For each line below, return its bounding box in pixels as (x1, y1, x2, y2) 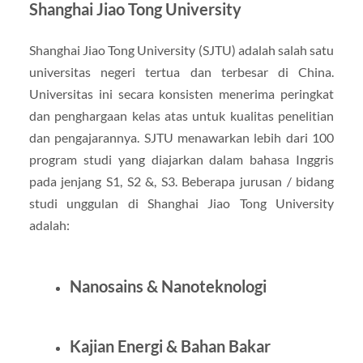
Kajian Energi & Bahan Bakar (69, 335, 271, 356)
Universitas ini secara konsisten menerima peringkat (28, 85, 335, 101)
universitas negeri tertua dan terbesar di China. (28, 63, 335, 79)
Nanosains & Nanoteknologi (69, 275, 267, 296)
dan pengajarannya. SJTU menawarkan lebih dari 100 (28, 129, 335, 145)
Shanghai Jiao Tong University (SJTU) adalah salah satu (28, 41, 335, 58)
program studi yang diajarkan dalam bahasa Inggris (28, 151, 335, 167)
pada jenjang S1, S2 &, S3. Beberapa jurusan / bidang (28, 173, 335, 189)
